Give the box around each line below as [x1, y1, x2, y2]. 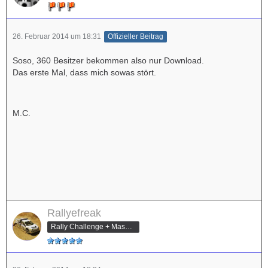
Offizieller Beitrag [108, 32, 163, 41]
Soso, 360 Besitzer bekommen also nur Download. [13, 55, 204, 65]
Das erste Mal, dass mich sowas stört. [13, 67, 156, 77]
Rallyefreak [47, 206, 101, 219]
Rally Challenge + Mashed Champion [125, 222, 132, 231]
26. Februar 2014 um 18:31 [13, 32, 101, 41]
